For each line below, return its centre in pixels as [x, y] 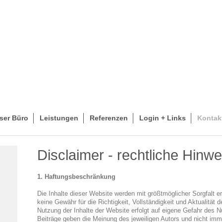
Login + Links [163, 118]
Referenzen [109, 118]
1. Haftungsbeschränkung [76, 177]
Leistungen [59, 118]
